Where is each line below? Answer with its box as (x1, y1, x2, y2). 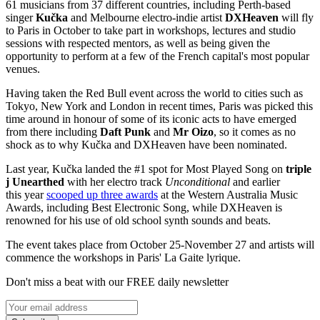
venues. (6, 62, 43, 75)
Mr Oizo (173, 125, 214, 138)
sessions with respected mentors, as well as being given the (6, 36, 270, 49)
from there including (6, 125, 100, 138)
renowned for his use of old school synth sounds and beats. (6, 214, 274, 226)
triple (286, 162, 311, 175)
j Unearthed (6, 175, 64, 188)
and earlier (230, 175, 280, 188)
